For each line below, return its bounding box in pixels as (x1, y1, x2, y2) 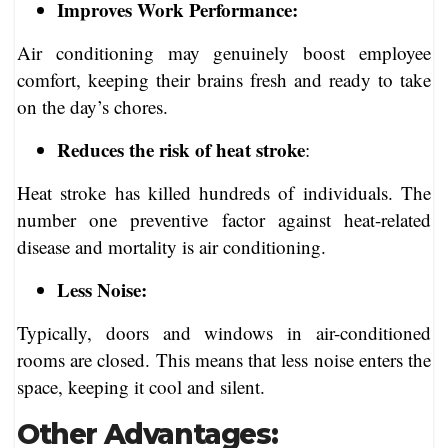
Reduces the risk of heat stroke (57, 136, 305, 164)
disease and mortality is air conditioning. (17, 234, 326, 260)
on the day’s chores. (17, 94, 168, 120)
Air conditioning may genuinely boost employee (17, 40, 431, 66)
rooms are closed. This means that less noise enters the (17, 347, 431, 373)
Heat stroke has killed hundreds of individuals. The (17, 180, 431, 206)
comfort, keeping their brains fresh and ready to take (17, 67, 431, 93)
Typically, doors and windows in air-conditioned (17, 320, 431, 346)
